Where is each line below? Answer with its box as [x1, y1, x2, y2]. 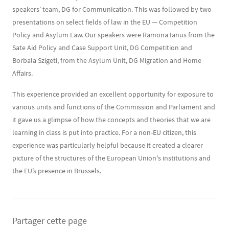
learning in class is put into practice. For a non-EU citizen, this [12, 128, 196, 137]
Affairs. [12, 68, 34, 78]
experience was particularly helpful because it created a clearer [12, 141, 203, 150]
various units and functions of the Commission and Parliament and [12, 102, 215, 111]
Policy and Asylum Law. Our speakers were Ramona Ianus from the [12, 30, 215, 39]
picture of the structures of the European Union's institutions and [12, 153, 211, 163]
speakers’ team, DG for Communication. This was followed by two [12, 5, 212, 14]
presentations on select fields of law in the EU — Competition [12, 17, 197, 27]
